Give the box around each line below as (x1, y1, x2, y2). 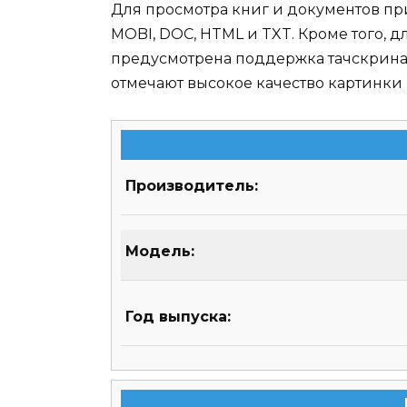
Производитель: (125, 177, 258, 195)
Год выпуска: (125, 308, 231, 326)
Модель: (125, 243, 194, 261)
